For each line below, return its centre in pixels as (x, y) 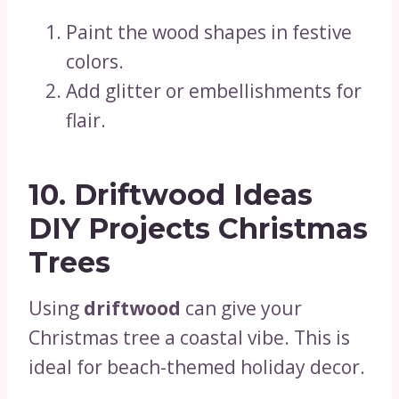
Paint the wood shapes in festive (209, 32)
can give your (241, 308)
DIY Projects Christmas (198, 228)
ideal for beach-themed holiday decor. (197, 367)
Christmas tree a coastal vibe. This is (189, 338)
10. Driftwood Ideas (171, 195)
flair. (86, 120)
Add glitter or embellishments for (214, 91)
